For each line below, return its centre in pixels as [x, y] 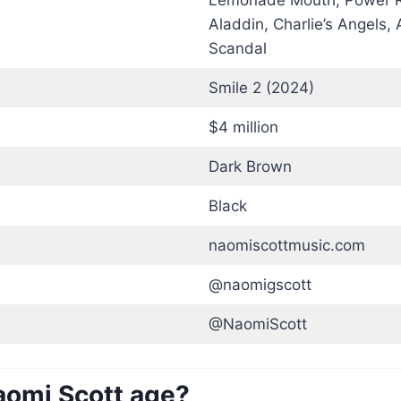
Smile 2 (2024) [261, 88]
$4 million [243, 127]
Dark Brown [250, 166]
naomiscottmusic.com [286, 245]
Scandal [237, 48]
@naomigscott [260, 285]
